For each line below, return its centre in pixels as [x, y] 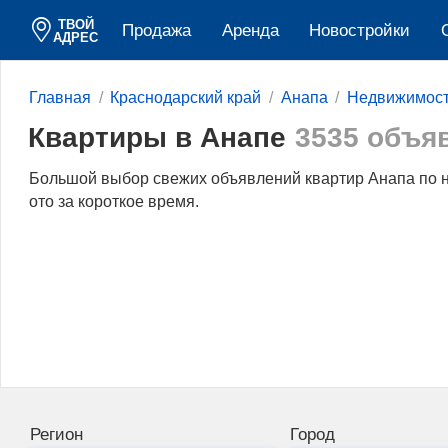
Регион [56, 434]
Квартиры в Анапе [156, 136]
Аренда [250, 31]
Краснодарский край [186, 98]
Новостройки [360, 31]
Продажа [156, 31]
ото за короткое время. [114, 201]
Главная [60, 98]
